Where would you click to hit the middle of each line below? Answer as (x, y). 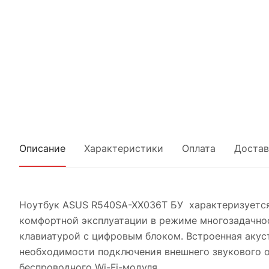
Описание (42, 148)
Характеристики (124, 148)
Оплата (199, 148)
